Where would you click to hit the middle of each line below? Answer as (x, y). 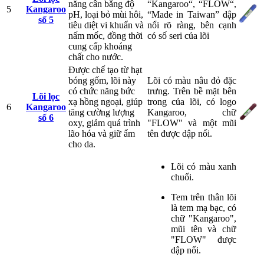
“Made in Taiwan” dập (192, 14)
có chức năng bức (102, 91)
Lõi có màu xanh (204, 166)
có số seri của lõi (178, 35)
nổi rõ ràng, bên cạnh (192, 25)
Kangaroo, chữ (192, 112)
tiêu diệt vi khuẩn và (106, 25)
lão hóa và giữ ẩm (102, 133)
